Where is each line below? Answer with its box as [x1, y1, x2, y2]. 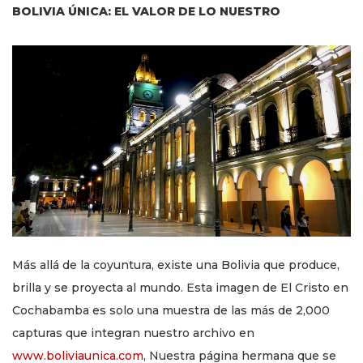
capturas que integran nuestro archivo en [12, 325, 254, 340]
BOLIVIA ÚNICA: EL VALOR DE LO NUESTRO [12, 4, 280, 19]
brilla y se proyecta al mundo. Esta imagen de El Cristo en [12, 280, 348, 295]
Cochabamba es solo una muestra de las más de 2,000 [12, 302, 330, 318]
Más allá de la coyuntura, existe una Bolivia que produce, [12, 257, 340, 272]
